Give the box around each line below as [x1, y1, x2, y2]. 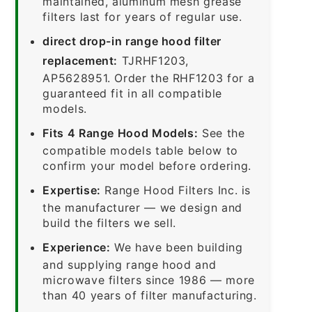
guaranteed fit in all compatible [42, 86, 222, 100]
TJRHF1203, [118, 53, 189, 68]
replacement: [42, 53, 118, 68]
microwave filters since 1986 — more [42, 272, 255, 287]
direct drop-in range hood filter [42, 33, 221, 48]
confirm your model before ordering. [42, 158, 251, 173]
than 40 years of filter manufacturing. [42, 288, 257, 302]
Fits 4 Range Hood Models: [42, 125, 198, 140]
